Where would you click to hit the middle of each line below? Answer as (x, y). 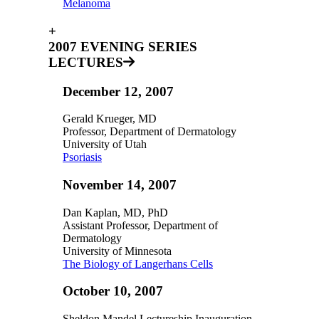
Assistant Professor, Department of (140, 225)
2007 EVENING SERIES (123, 46)
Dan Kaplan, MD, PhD (117, 212)
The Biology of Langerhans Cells (138, 263)
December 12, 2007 (118, 91)
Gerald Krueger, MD (111, 119)
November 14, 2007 (120, 184)
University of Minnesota (117, 251)
